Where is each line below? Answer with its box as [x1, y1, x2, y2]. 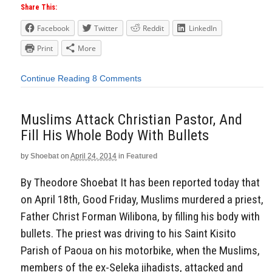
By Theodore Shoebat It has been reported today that [21, 175, 260, 190]
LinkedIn [189, 23, 217, 34]
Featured [126, 151, 157, 160]
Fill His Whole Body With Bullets [21, 126, 209, 144]
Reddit [143, 23, 164, 34]
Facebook [37, 23, 69, 34]
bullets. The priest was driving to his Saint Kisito [21, 226, 236, 241]
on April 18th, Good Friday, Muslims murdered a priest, [21, 192, 263, 207]
